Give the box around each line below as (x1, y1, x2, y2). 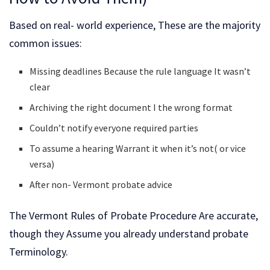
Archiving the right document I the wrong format (30, 101, 233, 114)
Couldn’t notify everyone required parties (30, 122, 199, 134)
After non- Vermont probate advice (30, 178, 173, 191)
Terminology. (9, 245, 68, 259)
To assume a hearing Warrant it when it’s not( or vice (30, 142, 246, 155)
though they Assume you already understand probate (9, 227, 248, 241)
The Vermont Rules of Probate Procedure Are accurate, (9, 209, 258, 223)
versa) (30, 158, 55, 171)
